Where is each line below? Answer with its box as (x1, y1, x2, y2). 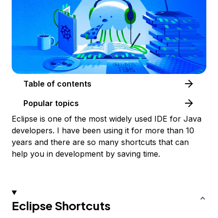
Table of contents (57, 79, 91, 89)
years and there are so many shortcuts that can (12, 137, 189, 147)
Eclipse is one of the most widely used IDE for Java (12, 114, 201, 124)
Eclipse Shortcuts (12, 198, 110, 213)
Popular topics (23, 98, 79, 109)
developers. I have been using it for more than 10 (12, 126, 194, 136)
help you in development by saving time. (12, 149, 160, 159)
